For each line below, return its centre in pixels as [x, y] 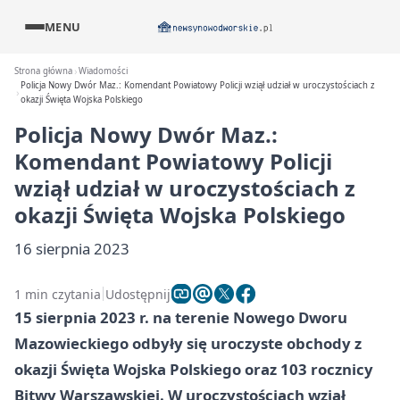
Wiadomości [104, 71]
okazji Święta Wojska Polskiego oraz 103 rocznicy [194, 369]
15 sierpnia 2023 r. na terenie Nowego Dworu [181, 317]
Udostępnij [138, 294]
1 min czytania [58, 294]
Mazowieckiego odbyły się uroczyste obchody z [188, 343]
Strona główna [43, 71]
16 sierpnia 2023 [72, 249]
